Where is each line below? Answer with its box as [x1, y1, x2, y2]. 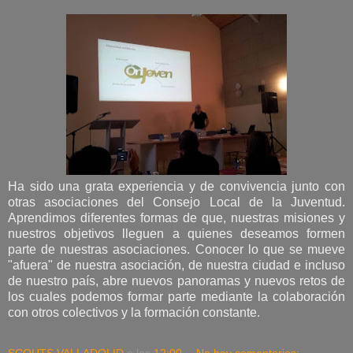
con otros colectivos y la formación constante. [8, 306, 260, 320]
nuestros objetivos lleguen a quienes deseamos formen [8, 227, 345, 241]
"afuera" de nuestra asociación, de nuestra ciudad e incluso [8, 258, 345, 273]
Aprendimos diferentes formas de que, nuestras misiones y [8, 211, 345, 225]
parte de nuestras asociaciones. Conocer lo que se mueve [8, 243, 345, 257]
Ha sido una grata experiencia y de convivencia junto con [8, 180, 345, 194]
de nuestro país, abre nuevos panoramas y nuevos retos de [8, 274, 345, 288]
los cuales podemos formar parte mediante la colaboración [8, 290, 345, 304]
